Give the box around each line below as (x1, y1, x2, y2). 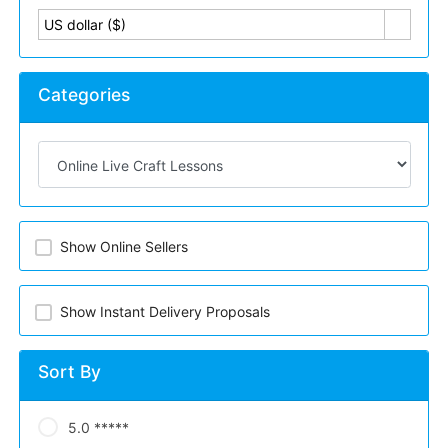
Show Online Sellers (59, 238, 188, 256)
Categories (37, 83, 130, 105)
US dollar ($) (43, 15, 126, 33)
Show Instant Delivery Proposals (59, 302, 270, 320)
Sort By (37, 361, 101, 383)
